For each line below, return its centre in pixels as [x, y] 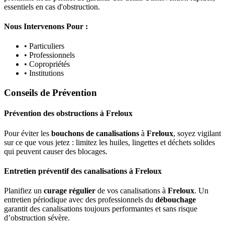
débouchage [176, 200]
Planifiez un [24, 191]
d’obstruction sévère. [37, 218]
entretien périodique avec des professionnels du [80, 200]
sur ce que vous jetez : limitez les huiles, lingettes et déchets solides [109, 142]
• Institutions [44, 73]
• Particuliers [44, 46]
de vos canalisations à [132, 191]
